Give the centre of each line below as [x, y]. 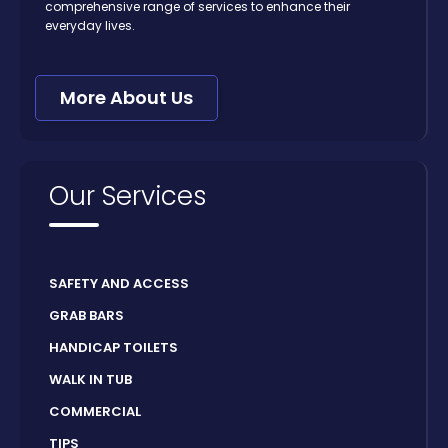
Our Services [128, 196]
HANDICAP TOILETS [113, 348]
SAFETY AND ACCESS [119, 284]
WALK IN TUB [90, 380]
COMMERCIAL [95, 412]
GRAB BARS [86, 316]
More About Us [126, 98]
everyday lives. [90, 26]
